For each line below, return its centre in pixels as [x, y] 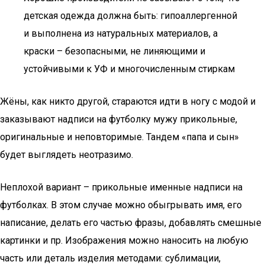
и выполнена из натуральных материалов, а [121, 33]
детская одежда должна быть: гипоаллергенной [130, 16]
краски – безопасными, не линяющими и [114, 51]
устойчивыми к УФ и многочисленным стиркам [129, 69]
